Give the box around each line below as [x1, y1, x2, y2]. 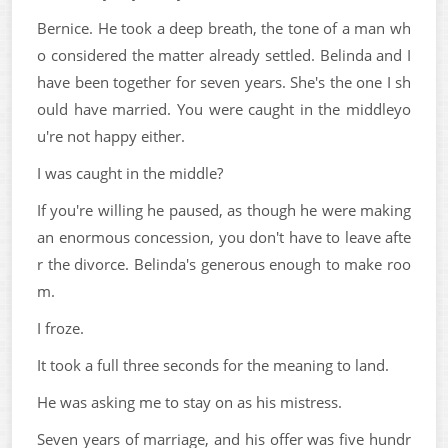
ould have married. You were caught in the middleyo [37, 99, 411, 119]
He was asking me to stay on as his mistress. [37, 392, 342, 412]
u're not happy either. [37, 126, 185, 146]
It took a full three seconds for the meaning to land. [37, 355, 389, 375]
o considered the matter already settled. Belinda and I [37, 45, 411, 65]
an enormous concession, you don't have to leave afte [37, 227, 411, 247]
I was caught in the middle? [37, 163, 223, 183]
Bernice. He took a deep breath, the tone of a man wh [37, 18, 411, 38]
